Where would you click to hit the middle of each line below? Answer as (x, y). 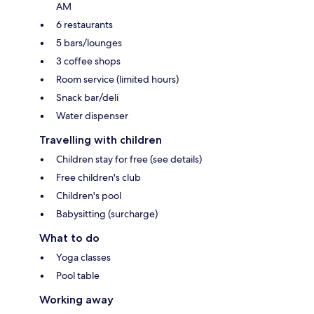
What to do (69, 238)
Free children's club (98, 177)
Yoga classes (83, 257)
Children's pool (89, 195)
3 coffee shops (88, 61)
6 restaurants (84, 24)
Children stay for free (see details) (129, 159)
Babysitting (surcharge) (107, 213)
